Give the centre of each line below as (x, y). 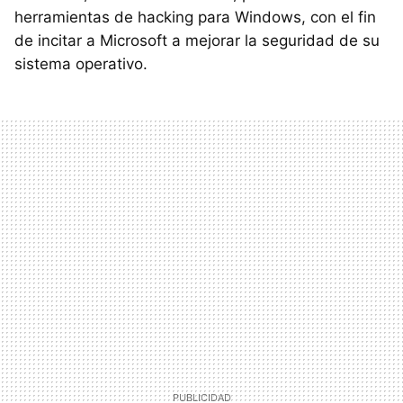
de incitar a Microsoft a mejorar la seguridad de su (197, 40)
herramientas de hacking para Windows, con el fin (195, 17)
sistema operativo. (81, 63)
